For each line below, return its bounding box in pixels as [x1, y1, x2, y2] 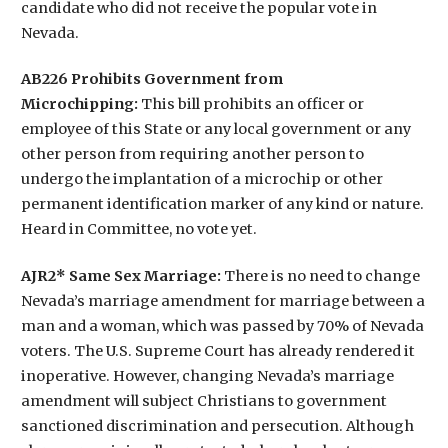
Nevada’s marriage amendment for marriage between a [20, 291, 425, 310]
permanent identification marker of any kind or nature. [20, 195, 424, 214]
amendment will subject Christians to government [20, 391, 387, 410]
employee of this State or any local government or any [20, 120, 411, 139]
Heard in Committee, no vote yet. [20, 220, 257, 239]
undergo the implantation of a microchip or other [20, 170, 383, 189]
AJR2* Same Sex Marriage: [20, 266, 224, 285]
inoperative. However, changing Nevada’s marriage [20, 366, 394, 385]
